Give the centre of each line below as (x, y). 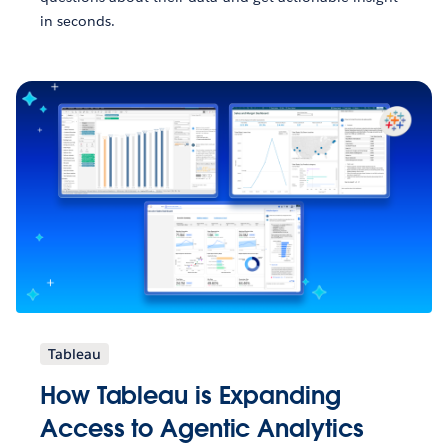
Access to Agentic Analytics (202, 429)
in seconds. (78, 20)
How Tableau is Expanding (190, 396)
